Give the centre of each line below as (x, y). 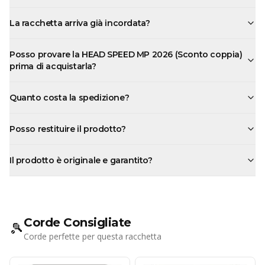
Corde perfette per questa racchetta (93, 236)
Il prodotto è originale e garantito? (81, 160)
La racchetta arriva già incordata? (80, 23)
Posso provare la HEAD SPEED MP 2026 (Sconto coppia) (126, 54)
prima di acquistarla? (53, 66)
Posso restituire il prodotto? (68, 129)
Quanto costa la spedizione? (70, 97)
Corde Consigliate (77, 222)
